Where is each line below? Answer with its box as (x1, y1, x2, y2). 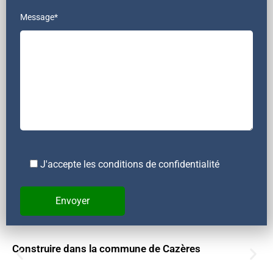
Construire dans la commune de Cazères (12, 242, 200, 255)
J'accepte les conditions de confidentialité (40, 158, 219, 170)
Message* (20, 12, 58, 22)
